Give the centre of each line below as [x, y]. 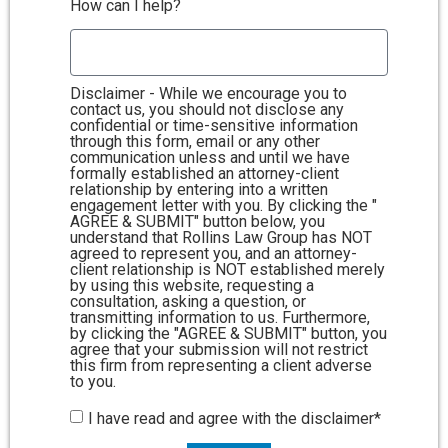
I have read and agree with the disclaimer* [234, 418]
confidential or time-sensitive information [214, 126]
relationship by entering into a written [199, 190]
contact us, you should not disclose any [207, 110]
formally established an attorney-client [204, 174]
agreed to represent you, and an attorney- [213, 254]
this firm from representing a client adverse [221, 366]
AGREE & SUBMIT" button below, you [197, 222]
